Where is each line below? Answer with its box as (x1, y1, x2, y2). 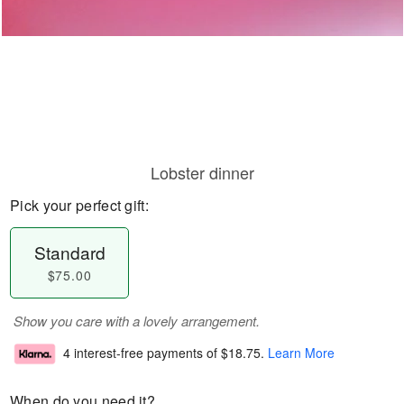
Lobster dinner (150, 161, 254, 184)
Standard (33, 240, 106, 264)
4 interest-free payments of (63, 344, 221, 363)
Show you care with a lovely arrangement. (14, 311, 260, 330)
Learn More (268, 344, 335, 363)
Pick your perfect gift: (10, 195, 149, 216)
